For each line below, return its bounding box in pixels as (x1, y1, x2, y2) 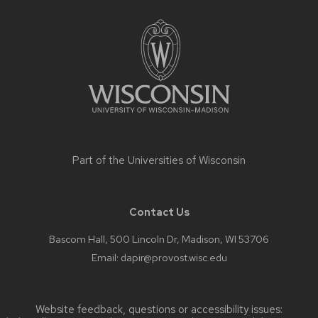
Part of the (72, 153, 128, 168)
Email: (91, 250, 121, 264)
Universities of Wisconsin (128, 153, 246, 168)
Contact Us (128, 204, 190, 219)
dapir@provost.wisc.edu (120, 250, 227, 264)
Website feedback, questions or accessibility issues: (35, 302, 283, 317)
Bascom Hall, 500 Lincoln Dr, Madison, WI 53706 (49, 231, 269, 246)
